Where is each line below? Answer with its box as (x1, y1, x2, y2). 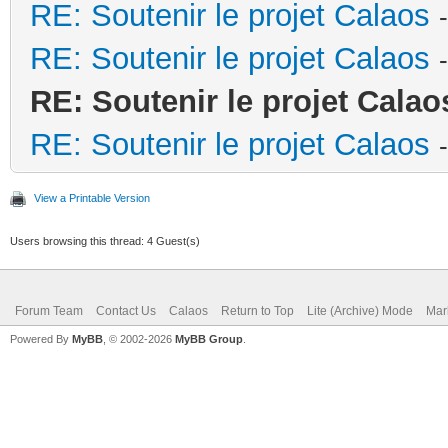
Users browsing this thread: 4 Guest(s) (10, 234, 200, 247)
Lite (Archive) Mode (307, 303, 413, 318)
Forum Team (15, 303, 83, 318)
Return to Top (221, 303, 294, 318)
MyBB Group (175, 332, 243, 345)
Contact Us (96, 303, 156, 318)
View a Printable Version (34, 191, 150, 204)
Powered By (10, 332, 72, 345)
